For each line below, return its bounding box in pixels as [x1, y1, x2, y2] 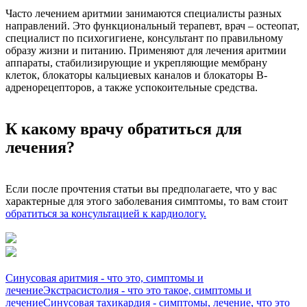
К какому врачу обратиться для [5, 119, 242, 138]
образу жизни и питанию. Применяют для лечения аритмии [5, 44, 286, 56]
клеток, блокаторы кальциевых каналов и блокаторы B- [5, 69, 267, 81]
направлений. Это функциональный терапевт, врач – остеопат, [5, 19, 299, 32]
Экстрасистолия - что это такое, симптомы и [43, 284, 251, 296]
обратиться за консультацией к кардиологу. [5, 207, 206, 219]
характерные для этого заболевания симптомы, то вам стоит [5, 195, 288, 207]
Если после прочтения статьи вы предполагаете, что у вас [5, 182, 277, 195]
